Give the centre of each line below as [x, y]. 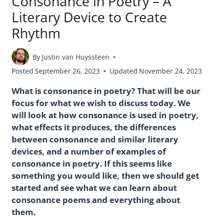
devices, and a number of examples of [89, 152]
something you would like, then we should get [105, 176]
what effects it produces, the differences [94, 127]
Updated [124, 71]
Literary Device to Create [89, 17]
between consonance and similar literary [95, 139]
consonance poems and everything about [96, 200]
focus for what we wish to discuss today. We [101, 103]
